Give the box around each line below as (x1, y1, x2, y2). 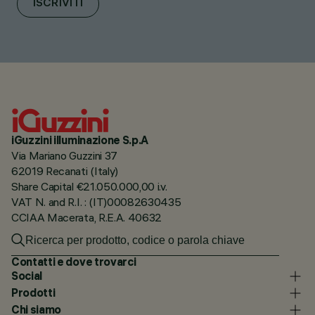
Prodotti (11, 285, 56, 300)
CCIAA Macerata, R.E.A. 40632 (11, 210, 162, 224)
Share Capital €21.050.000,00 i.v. (11, 179, 167, 193)
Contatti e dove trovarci (11, 254, 136, 269)
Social (11, 269, 43, 283)
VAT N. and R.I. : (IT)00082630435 (11, 194, 181, 209)
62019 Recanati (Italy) (11, 163, 118, 178)
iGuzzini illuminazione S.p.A (11, 132, 150, 147)
